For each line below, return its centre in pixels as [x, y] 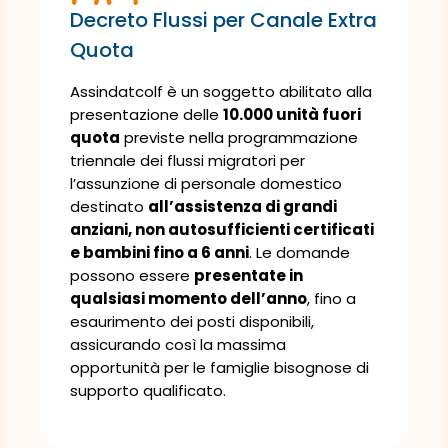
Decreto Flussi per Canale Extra [223, 19]
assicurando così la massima [178, 344]
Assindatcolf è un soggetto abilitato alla [221, 91]
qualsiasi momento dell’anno [188, 298]
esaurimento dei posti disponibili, [192, 321]
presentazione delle [146, 114]
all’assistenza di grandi [242, 206]
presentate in [248, 275]
